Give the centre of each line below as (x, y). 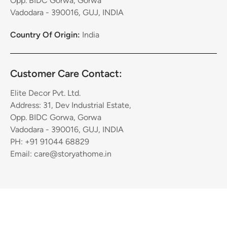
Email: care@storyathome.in (61, 154)
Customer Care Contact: (66, 73)
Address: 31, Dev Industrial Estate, (71, 105)
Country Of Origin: (46, 34)
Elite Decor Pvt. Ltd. (45, 93)
